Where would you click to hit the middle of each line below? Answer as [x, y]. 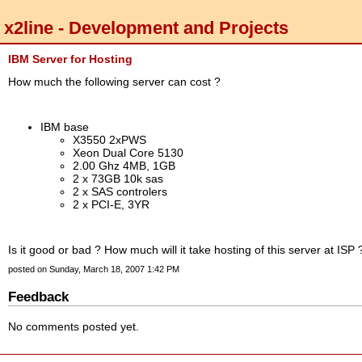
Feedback [38, 296]
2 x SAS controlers [120, 191]
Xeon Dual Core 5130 [128, 152]
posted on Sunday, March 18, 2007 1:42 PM [94, 269]
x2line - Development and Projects [146, 27]
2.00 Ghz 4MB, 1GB [124, 165]
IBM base [65, 126]
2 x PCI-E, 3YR [111, 204]
